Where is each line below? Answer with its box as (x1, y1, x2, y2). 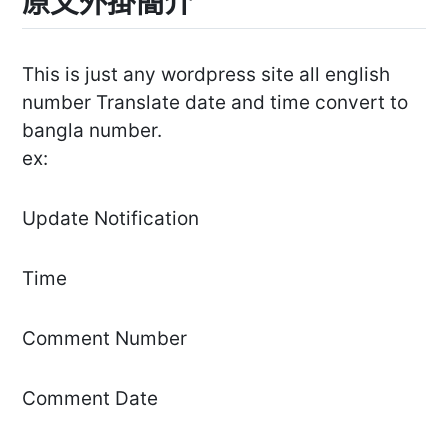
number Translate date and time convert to (22, 91, 408, 115)
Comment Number (22, 327, 187, 351)
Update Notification (22, 207, 199, 231)
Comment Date (22, 387, 158, 411)
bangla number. (22, 119, 162, 143)
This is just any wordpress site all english (22, 63, 390, 87)
